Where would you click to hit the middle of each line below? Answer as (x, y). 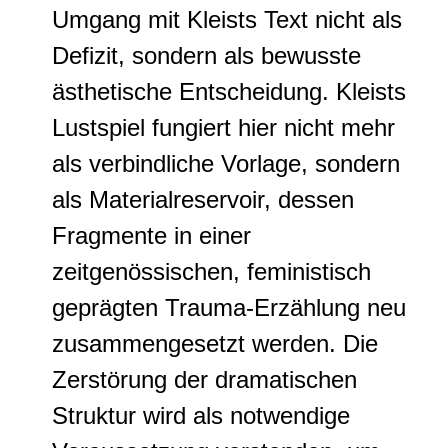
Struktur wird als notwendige (201, 415)
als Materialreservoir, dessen (203, 199)
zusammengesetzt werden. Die (215, 343)
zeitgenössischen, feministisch (211, 271)
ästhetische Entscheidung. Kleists (229, 91)
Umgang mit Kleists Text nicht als (227, 19)
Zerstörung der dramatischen (204, 379)
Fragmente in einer (151, 235)
